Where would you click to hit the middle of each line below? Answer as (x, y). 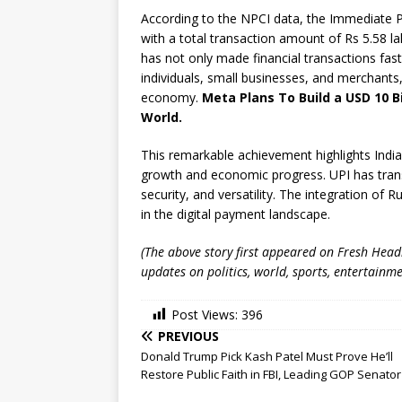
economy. (171, 97)
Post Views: (205, 315)
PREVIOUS (188, 336)
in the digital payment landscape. (236, 214)
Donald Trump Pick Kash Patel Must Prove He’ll (267, 357)
